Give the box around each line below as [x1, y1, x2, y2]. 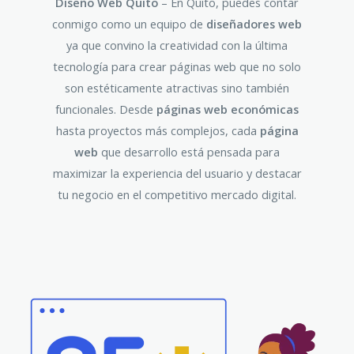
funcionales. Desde [55, 101, 156, 118]
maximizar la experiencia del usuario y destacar [52, 165, 302, 182]
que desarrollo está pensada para [98, 144, 280, 160]
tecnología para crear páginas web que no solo [53, 58, 301, 75]
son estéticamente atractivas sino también [65, 80, 289, 96]
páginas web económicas [156, 101, 299, 118]
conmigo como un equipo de [52, 16, 206, 32]
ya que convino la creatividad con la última [66, 37, 288, 54]
